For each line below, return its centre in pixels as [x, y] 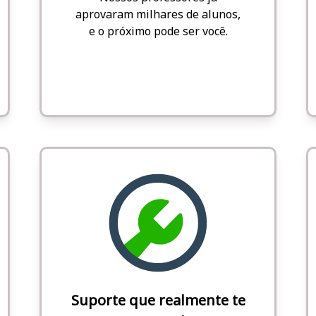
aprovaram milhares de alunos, [158, 14]
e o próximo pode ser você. [158, 31]
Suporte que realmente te [158, 300]
